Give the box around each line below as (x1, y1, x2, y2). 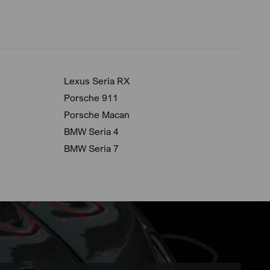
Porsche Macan (64, 108, 130, 121)
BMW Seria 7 (64, 142, 119, 154)
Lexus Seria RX (64, 75, 130, 87)
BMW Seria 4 (64, 125, 119, 137)
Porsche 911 (64, 92, 118, 104)
